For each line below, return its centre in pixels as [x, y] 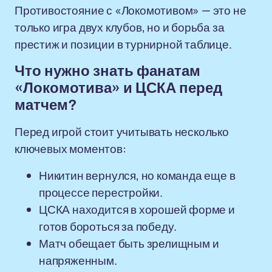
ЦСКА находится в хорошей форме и [137, 209]
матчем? [46, 105]
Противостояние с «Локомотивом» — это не [131, 10]
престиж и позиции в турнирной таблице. [123, 44]
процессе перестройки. [101, 192]
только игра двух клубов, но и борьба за [120, 27]
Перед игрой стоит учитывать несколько [122, 132]
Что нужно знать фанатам [107, 71]
